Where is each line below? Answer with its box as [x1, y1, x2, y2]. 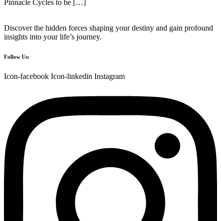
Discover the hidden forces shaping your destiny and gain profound [4, 24, 213, 33]
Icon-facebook [4, 72, 49, 81]
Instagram [94, 72, 125, 81]
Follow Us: [4, 54, 30, 60]
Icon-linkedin [51, 72, 92, 81]
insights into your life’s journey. [4, 33, 102, 41]
